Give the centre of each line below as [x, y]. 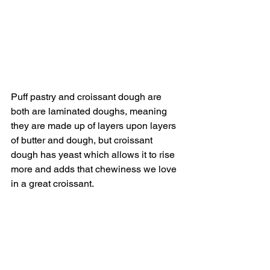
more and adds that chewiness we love [95, 169]
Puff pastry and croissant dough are [87, 97]
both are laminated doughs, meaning [90, 111]
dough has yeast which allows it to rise [94, 155]
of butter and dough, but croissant [83, 140]
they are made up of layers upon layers [95, 126]
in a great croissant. [52, 184]
